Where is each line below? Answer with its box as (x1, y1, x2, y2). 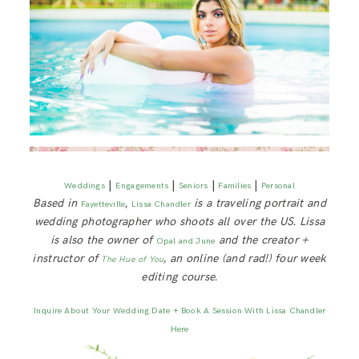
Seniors (179, 180, 208, 192)
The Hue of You (101, 254, 164, 265)
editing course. (141, 270, 218, 284)
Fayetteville (80, 199, 126, 210)
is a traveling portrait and (190, 196, 326, 211)
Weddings (64, 180, 105, 192)
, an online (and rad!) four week (163, 252, 327, 266)
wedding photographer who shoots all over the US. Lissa (34, 215, 325, 229)
